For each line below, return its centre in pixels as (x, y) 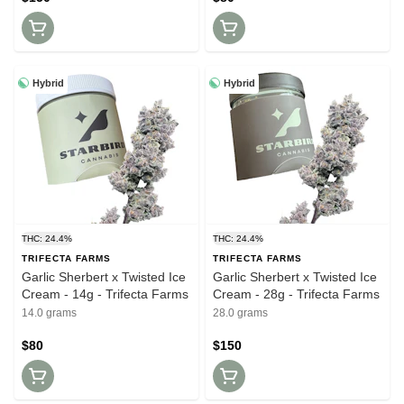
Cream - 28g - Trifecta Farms (296, 294)
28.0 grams (240, 312)
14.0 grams (49, 312)
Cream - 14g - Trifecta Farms (105, 294)
